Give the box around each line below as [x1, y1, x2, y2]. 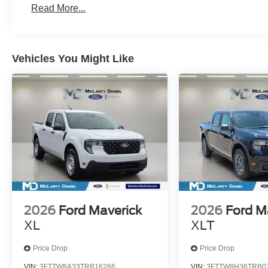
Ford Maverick [59, 203, 142, 218]
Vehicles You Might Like [12, 53, 134, 65]
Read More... [31, 3, 86, 14]
